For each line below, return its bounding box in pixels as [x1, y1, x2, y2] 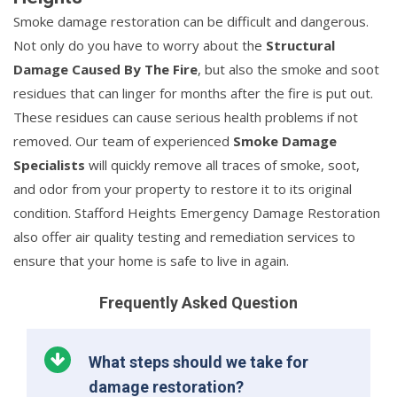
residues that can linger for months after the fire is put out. [13, 83, 373, 102]
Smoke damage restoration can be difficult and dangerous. [13, 12, 369, 30]
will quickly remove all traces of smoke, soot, [85, 155, 360, 174]
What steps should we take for [89, 352, 308, 371]
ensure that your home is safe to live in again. [13, 251, 289, 269]
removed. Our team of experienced [13, 131, 233, 150]
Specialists [13, 155, 85, 174]
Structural [266, 35, 335, 54]
